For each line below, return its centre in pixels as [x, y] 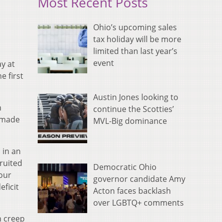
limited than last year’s [135, 51]
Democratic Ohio [125, 167]
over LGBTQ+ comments [139, 203]
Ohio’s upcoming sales [135, 28]
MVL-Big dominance [130, 121]
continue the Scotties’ [134, 109]
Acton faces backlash [132, 191]
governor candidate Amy [139, 179]
